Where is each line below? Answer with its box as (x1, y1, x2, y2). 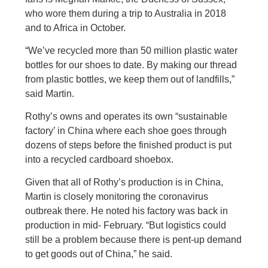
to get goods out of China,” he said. (25, 249, 173, 259)
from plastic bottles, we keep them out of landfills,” (25, 74, 235, 84)
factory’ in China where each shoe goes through (25, 126, 227, 136)
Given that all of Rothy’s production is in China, (25, 177, 224, 187)
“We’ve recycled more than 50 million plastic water (25, 45, 238, 56)
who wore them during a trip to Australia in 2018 (25, 8, 227, 19)
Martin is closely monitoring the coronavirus (25, 191, 209, 202)
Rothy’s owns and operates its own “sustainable (25, 111, 228, 121)
